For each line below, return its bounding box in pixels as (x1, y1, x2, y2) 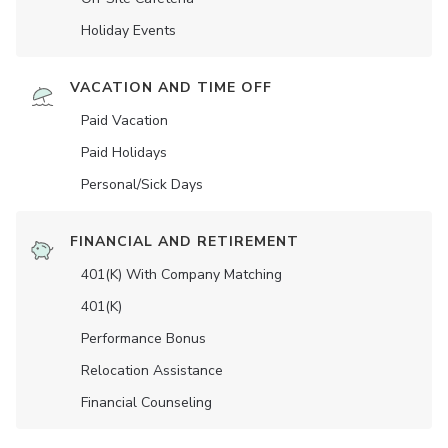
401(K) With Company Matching (81, 265, 282, 285)
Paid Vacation (81, 111, 168, 131)
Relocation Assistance (81, 361, 223, 381)
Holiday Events (81, 21, 176, 41)
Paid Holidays (81, 143, 167, 163)
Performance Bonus (81, 329, 206, 349)
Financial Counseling (81, 393, 212, 413)
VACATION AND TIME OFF (70, 78, 272, 98)
